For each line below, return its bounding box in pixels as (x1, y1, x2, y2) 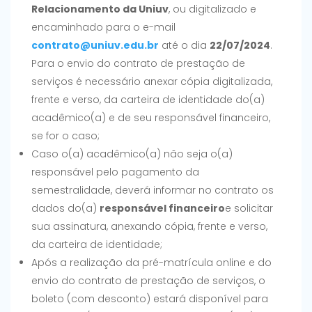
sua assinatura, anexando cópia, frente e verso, (31, 219, 267, 234)
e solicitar (225, 201, 273, 216)
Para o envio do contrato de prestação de (31, 56, 245, 71)
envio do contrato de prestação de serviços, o (31, 274, 265, 288)
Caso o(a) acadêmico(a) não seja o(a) (31, 147, 233, 162)
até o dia (159, 38, 210, 53)
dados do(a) (31, 201, 100, 216)
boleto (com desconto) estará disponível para (31, 292, 268, 306)
